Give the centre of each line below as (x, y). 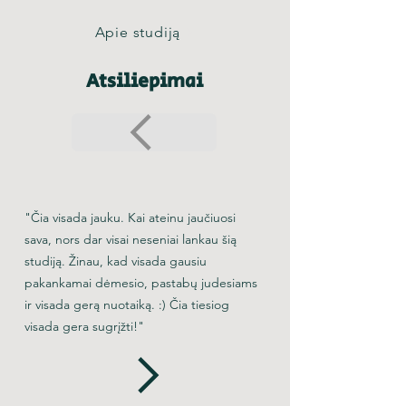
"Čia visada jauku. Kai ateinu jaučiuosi (130, 217)
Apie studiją (138, 32)
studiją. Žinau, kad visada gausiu (116, 261)
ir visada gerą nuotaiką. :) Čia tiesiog (127, 304)
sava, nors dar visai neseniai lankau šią (130, 239)
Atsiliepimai (144, 82)
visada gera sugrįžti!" (84, 326)
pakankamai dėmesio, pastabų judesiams (141, 283)
